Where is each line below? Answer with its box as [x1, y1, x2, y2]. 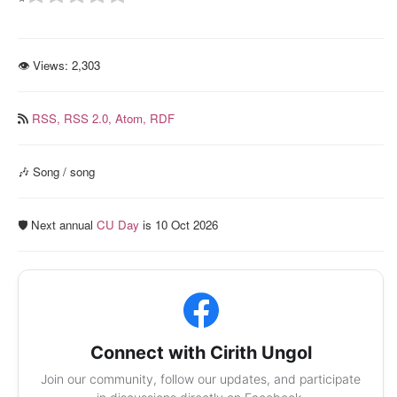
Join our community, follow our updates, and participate [41, 371, 361, 387]
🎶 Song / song [18, 163, 95, 181]
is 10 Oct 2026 [139, 216, 218, 234]
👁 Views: [18, 57, 68, 74]
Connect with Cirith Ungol [90, 342, 312, 364]
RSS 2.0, [64, 110, 115, 128]
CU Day [97, 216, 139, 234]
